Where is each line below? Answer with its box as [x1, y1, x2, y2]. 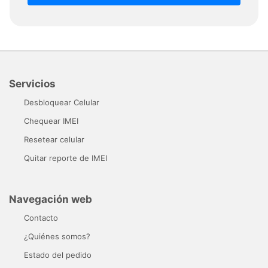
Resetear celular [24, 135, 84, 145]
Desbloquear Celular [24, 98, 99, 108]
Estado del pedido [24, 250, 92, 260]
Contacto [24, 213, 58, 223]
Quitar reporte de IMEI [24, 153, 107, 163]
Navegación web [9, 193, 92, 206]
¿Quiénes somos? [24, 232, 90, 242]
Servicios [9, 78, 56, 90]
